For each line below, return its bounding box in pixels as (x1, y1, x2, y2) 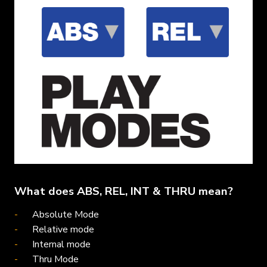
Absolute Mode (32, 207, 99, 221)
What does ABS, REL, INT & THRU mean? (14, 183, 233, 199)
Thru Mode (32, 252, 79, 266)
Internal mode (32, 237, 91, 251)
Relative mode (32, 222, 94, 236)
